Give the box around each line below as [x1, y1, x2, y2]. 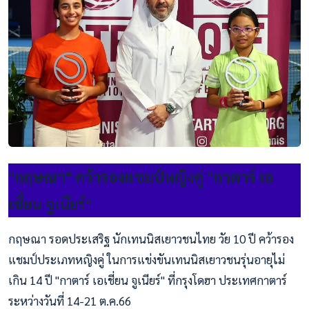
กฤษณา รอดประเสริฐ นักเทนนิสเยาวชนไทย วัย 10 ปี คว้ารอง [8, 230, 294, 246]
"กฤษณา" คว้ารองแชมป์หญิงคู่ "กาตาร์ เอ [8, 166, 273, 186]
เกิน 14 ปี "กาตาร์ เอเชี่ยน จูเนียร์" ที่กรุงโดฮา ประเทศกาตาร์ [8, 272, 287, 288]
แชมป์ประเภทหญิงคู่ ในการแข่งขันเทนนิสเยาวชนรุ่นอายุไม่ [8, 251, 285, 267]
